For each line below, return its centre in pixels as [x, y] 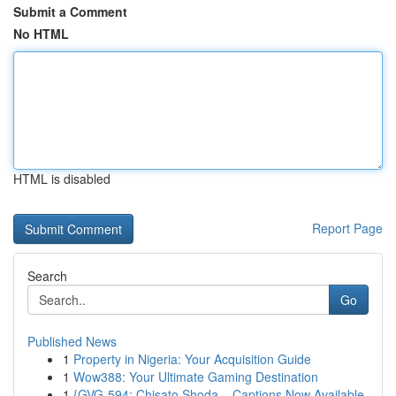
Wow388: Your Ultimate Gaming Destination [196, 377]
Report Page [347, 228]
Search [47, 276]
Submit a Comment [70, 11]
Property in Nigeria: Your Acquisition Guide [192, 359]
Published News [72, 341]
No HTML [41, 34]
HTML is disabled [62, 179]
